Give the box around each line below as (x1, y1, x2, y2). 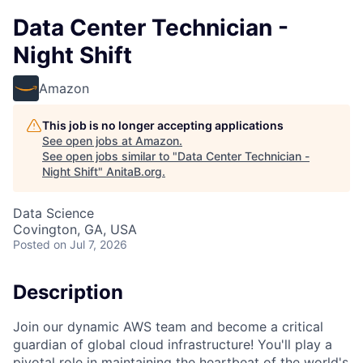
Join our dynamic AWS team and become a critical (13, 318, 323, 335)
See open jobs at (42, 134, 135, 147)
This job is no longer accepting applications (42, 118, 284, 132)
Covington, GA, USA (13, 221, 137, 237)
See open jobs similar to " (42, 149, 177, 163)
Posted (13, 237, 50, 251)
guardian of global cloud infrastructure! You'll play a (13, 335, 332, 352)
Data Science (13, 205, 94, 221)
